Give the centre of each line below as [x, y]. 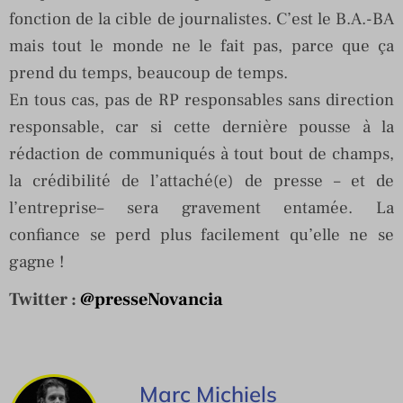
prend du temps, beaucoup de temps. [148, 72]
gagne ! [36, 261]
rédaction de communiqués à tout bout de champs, [201, 153]
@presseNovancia [152, 299]
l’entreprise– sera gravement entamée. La [201, 207]
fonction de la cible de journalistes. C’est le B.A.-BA [201, 18]
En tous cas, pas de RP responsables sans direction [201, 99]
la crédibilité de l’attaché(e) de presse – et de [201, 180]
